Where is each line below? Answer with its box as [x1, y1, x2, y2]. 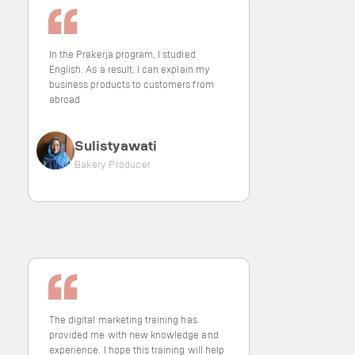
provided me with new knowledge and [49, 328, 219, 341]
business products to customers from [49, 78, 214, 90]
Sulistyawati [74, 136, 157, 154]
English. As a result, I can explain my [49, 63, 210, 75]
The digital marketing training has [49, 313, 197, 326]
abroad [49, 93, 81, 105]
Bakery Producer [74, 158, 151, 170]
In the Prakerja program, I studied [49, 48, 196, 60]
